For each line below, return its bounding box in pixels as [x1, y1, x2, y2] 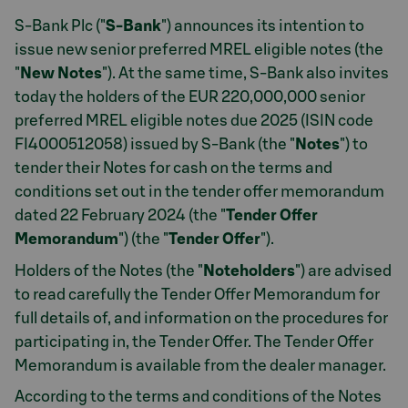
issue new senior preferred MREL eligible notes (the [15, 42, 383, 57]
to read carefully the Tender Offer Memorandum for [15, 286, 380, 302]
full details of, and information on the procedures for [15, 310, 388, 326]
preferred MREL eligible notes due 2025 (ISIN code [15, 113, 373, 128]
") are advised [295, 262, 392, 279]
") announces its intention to [161, 18, 364, 34]
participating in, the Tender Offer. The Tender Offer [15, 333, 373, 350]
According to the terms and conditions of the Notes [15, 389, 382, 404]
